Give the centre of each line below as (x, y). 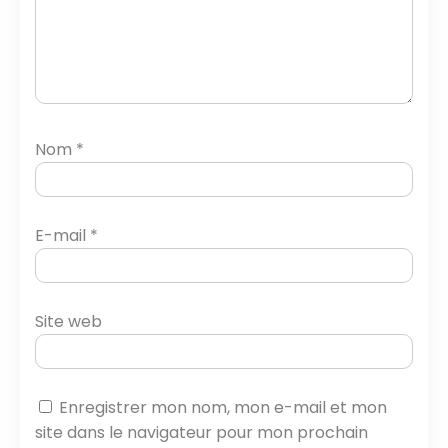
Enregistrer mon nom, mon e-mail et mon (223, 407)
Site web (68, 321)
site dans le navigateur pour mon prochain (201, 432)
